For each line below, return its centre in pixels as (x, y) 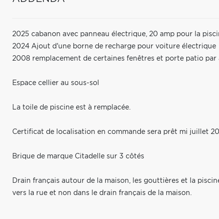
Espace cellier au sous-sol (56, 83)
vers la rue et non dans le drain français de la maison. (102, 193)
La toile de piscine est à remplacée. (71, 108)
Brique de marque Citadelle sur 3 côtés (78, 156)
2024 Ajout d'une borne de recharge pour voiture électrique (114, 46)
